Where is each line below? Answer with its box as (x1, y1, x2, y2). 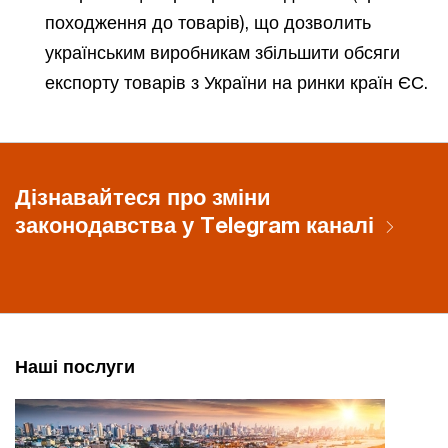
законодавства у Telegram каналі (15, 211, 374, 238)
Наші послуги (15, 354, 135, 377)
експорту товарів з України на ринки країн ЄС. (45, 70, 428, 93)
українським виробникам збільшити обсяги (45, 40, 400, 63)
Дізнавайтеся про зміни (15, 183, 271, 210)
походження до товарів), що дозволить (45, 10, 371, 33)
